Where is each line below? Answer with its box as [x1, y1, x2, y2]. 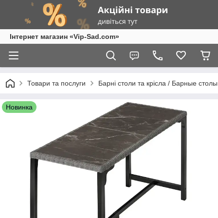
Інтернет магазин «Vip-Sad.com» [10, 33, 119, 40]
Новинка [6, 103, 33, 111]
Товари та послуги [27, 79, 86, 87]
